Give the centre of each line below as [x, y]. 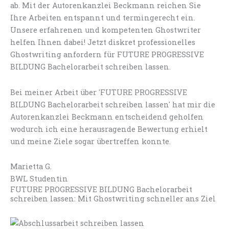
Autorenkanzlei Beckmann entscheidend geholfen [107, 117]
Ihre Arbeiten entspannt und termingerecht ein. [103, 18]
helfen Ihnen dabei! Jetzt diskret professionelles [103, 42]
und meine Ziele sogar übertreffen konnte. [90, 141]
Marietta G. [31, 167]
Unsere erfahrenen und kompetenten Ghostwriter [106, 30]
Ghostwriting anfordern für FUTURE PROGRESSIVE [107, 55]
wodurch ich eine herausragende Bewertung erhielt [109, 129]
